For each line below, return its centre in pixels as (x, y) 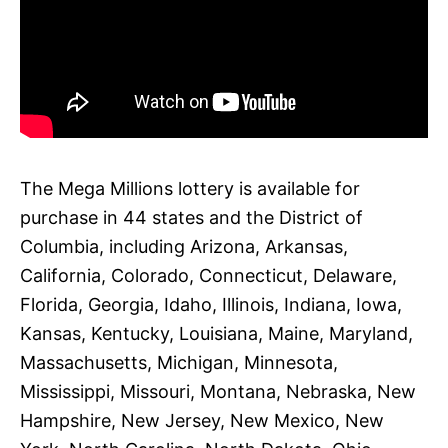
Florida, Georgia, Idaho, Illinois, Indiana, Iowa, (211, 304)
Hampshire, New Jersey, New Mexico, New (202, 420)
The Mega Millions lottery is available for (190, 188)
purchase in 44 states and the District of (191, 217)
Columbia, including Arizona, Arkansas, (184, 246)
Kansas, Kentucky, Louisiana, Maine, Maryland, (216, 333)
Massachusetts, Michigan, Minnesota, (179, 362)
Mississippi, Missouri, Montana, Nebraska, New (218, 391)
